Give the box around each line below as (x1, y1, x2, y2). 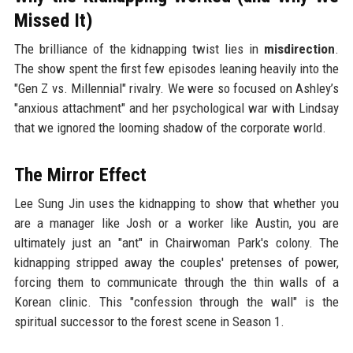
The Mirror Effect (13, 163, 147, 186)
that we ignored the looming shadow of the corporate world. (13, 119, 326, 136)
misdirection (264, 40, 336, 57)
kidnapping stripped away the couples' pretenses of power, (13, 254, 340, 270)
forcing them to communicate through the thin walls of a (13, 273, 340, 290)
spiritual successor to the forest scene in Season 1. (13, 313, 284, 329)
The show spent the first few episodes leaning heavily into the (13, 60, 340, 76)
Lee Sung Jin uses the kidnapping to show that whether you (13, 195, 340, 211)
